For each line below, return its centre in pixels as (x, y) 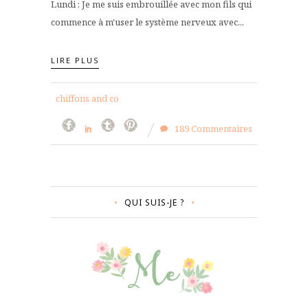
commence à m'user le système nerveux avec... (147, 22)
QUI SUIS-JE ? (154, 202)
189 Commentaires (212, 128)
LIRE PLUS (75, 60)
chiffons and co (87, 98)
